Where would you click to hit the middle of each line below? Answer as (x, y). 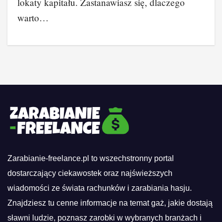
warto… (33, 18)
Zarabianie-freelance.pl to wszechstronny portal (91, 158)
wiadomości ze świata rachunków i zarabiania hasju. (100, 188)
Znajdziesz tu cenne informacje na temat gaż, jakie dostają (110, 203)
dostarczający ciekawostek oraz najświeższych (90, 173)
